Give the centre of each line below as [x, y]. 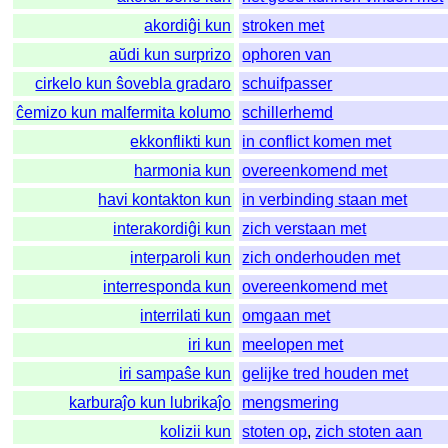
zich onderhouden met [321, 258]
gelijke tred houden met [325, 374]
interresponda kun [167, 287]
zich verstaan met [304, 229]
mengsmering [291, 403]
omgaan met [286, 316]
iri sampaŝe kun [175, 374]
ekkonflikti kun [181, 142]
